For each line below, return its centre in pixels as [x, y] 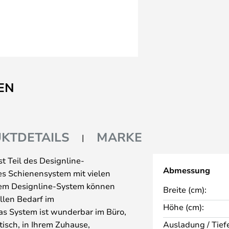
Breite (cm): [185, 189]
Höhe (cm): [183, 207]
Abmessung [186, 170]
